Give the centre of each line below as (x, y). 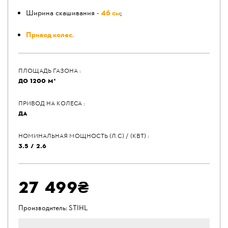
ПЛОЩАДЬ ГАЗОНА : (50, 71)
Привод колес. (50, 35)
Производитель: (44, 208)
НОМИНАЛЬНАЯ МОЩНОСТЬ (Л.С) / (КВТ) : (84, 136)
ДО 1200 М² (37, 81)
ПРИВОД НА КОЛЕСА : (52, 103)
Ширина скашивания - (63, 13)
